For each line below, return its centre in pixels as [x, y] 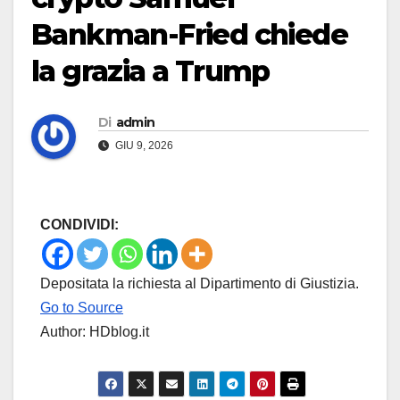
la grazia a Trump [150, 71]
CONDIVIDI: [79, 225]
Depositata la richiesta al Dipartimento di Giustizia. [200, 284]
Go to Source [82, 308]
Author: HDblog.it [95, 332]
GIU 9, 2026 [143, 146]
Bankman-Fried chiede [189, 35]
